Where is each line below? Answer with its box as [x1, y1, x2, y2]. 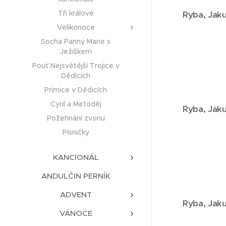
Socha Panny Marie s [41, 37, 110, 46]
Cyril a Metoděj [50, 99, 101, 109]
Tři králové [58, 9, 94, 18]
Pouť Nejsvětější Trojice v [32, 61, 120, 71]
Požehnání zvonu [46, 114, 105, 123]
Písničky [62, 128, 89, 137]
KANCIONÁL [52, 152, 99, 162]
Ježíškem [60, 47, 92, 56]
